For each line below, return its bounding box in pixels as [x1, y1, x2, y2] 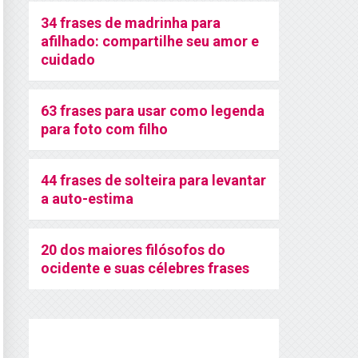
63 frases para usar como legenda [41, 102, 265, 119]
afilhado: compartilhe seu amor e [41, 33, 259, 50]
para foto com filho [41, 121, 168, 137]
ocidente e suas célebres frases [41, 260, 249, 276]
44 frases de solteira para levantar [41, 172, 266, 189]
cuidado [41, 51, 95, 68]
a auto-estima [41, 190, 133, 207]
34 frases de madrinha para [41, 14, 221, 31]
